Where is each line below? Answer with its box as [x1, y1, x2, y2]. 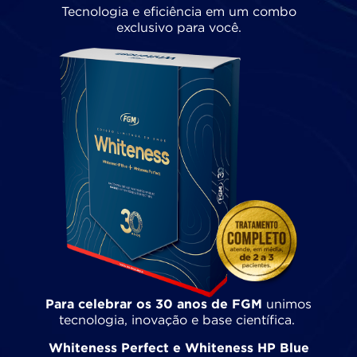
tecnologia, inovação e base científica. [58, 315, 299, 328]
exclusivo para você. [116, 22, 241, 35]
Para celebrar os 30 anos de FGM [45, 299, 262, 312]
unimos [262, 299, 312, 312]
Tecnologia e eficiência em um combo [61, 6, 296, 19]
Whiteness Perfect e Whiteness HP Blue [48, 342, 309, 355]
